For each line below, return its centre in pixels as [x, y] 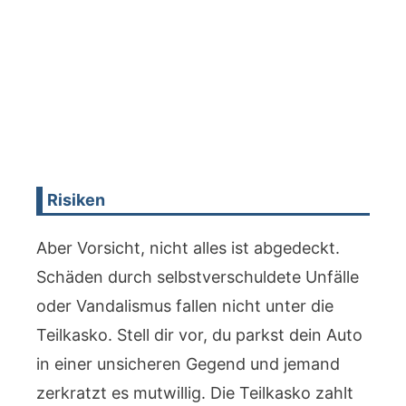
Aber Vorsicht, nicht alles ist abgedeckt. [188, 248]
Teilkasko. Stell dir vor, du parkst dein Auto [199, 335]
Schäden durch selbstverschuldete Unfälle [198, 277]
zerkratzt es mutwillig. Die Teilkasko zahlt [195, 393]
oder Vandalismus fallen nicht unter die [185, 306]
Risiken [77, 200]
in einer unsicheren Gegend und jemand [188, 364]
